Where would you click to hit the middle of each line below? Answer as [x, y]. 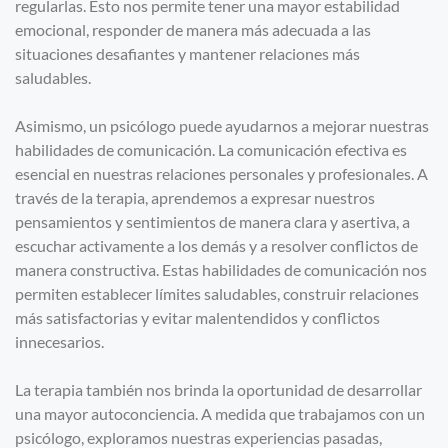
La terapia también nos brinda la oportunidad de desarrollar [218, 390]
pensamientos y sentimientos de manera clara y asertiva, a [212, 222]
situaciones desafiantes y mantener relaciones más [187, 54]
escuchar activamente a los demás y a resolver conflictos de [216, 246]
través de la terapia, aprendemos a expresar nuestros [195, 198]
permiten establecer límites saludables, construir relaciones [217, 294]
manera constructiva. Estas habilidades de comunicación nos [221, 270]
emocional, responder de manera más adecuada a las [193, 30]
